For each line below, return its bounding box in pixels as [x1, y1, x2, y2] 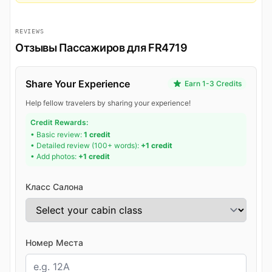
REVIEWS [15, 27, 44, 35]
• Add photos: [30, 151, 78, 161]
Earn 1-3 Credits [185, 78, 242, 88]
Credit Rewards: [30, 117, 88, 127]
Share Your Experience [25, 77, 130, 90]
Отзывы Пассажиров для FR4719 [15, 41, 188, 54]
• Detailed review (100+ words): [30, 140, 141, 150]
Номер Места [25, 237, 83, 248]
